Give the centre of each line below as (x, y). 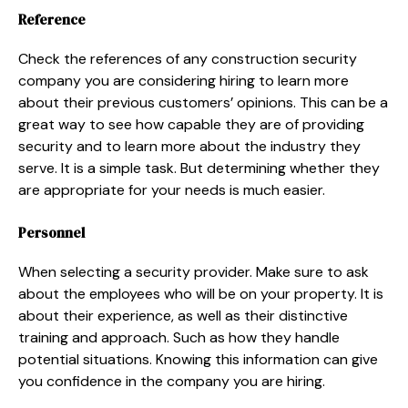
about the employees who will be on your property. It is (201, 293)
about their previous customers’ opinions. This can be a (203, 102)
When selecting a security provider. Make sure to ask (194, 271)
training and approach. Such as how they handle (179, 337)
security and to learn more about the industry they (189, 146)
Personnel (51, 232)
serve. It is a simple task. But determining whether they (199, 168)
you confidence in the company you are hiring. (172, 381)
